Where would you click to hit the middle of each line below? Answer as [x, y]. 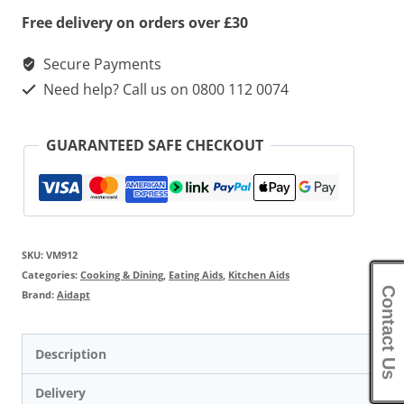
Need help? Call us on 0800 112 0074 [164, 90]
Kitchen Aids [259, 275]
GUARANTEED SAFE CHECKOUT [155, 146]
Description [71, 353]
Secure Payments [101, 64]
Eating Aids [196, 275]
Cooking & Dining [122, 275]
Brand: [39, 295]
